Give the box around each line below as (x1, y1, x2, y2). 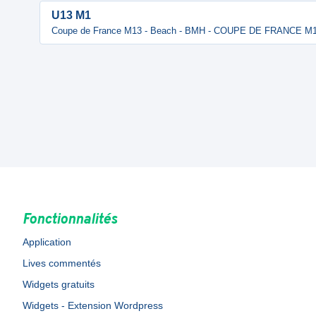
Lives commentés (23, 257, 101, 269)
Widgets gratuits (23, 279, 95, 290)
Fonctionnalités (23, 211, 117, 229)
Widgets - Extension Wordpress (23, 300, 163, 311)
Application (23, 236, 71, 248)
